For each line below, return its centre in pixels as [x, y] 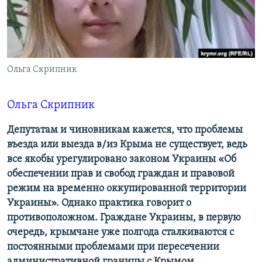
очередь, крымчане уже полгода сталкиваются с [120, 232]
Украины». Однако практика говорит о [99, 203]
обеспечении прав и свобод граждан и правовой [121, 174]
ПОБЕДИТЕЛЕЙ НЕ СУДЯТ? [65, 11]
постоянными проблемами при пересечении [113, 247]
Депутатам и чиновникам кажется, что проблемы [125, 130]
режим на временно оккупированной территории [127, 188]
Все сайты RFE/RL [60, 89]
